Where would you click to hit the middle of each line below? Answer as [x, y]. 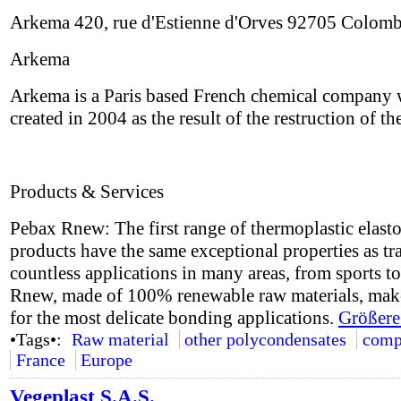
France [40, 360]
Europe [107, 360]
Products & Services [87, 192]
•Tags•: [38, 339]
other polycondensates [266, 339]
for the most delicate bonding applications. [174, 318]
